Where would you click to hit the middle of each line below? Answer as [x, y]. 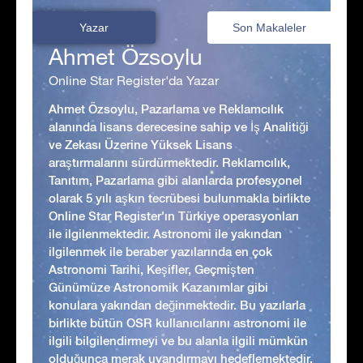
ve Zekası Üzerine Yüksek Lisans [141, 144]
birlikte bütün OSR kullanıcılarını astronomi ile [177, 322]
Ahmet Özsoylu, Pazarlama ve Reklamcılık [166, 109]
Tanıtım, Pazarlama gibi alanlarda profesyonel [175, 180]
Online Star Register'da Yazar [134, 80]
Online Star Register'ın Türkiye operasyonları [174, 216]
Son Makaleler [269, 27]
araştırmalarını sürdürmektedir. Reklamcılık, [169, 162]
